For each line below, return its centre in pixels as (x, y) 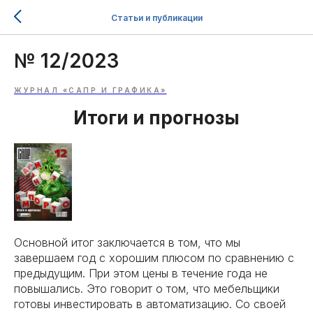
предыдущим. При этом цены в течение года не (141, 274)
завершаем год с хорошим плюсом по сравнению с (154, 258)
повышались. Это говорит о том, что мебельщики (147, 289)
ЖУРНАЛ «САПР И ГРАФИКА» (90, 90)
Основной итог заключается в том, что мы (127, 243)
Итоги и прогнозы (156, 118)
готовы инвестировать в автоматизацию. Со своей (150, 304)
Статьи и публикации (156, 17)
